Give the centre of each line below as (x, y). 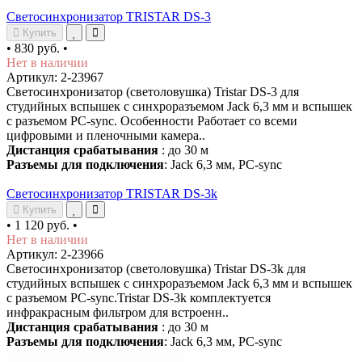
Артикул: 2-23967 (55, 77)
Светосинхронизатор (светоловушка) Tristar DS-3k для (156, 268)
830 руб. (37, 48)
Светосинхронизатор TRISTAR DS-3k (112, 193)
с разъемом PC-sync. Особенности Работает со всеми (152, 120)
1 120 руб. (42, 225)
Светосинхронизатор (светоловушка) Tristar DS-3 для (153, 91)
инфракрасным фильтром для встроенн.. (118, 312)
